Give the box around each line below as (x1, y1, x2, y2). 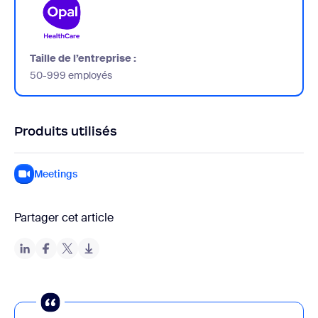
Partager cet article (14, 210, 114, 226)
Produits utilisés (14, 124, 117, 140)
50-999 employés (30, 69, 112, 82)
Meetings (34, 168, 77, 181)
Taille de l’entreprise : (30, 52, 136, 65)
